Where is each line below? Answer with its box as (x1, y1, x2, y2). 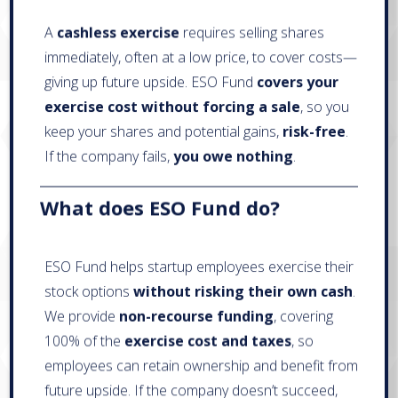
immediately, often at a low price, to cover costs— (44, 46, 357, 67)
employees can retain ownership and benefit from (44, 355, 358, 375)
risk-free (282, 121, 346, 141)
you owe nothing (172, 146, 293, 166)
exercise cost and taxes (123, 330, 291, 351)
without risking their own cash (132, 281, 353, 301)
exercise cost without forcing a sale (44, 96, 300, 116)
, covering (273, 306, 333, 326)
